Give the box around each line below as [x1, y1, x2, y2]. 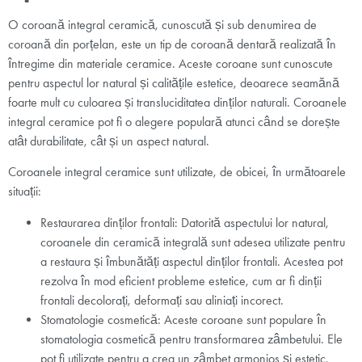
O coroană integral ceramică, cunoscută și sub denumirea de [8, 17, 317, 33]
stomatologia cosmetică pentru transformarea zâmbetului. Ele [40, 330, 343, 347]
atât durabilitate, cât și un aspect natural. [8, 133, 209, 149]
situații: [8, 183, 41, 200]
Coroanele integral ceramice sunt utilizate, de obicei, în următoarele [8, 164, 346, 180]
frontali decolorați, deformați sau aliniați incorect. [40, 292, 284, 308]
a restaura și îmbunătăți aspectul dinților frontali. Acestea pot [40, 253, 343, 269]
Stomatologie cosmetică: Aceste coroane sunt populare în [40, 311, 326, 327]
